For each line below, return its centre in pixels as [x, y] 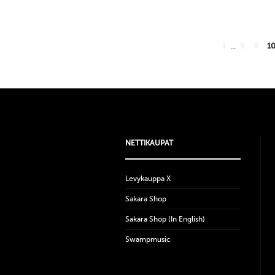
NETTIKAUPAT [149, 143]
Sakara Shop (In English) [165, 219]
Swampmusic [148, 239]
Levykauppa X [148, 179]
